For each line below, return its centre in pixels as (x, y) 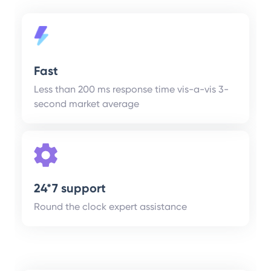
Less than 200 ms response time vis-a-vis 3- (131, 90)
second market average (87, 104)
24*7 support (70, 188)
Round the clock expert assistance (110, 207)
